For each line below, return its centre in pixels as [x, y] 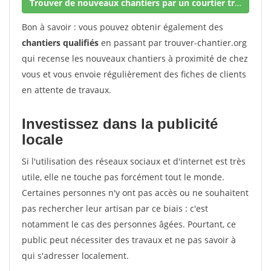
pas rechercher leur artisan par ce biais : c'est [115, 208]
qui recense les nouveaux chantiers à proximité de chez [135, 58]
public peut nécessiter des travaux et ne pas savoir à [129, 240]
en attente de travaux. [67, 90]
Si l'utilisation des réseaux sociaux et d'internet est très [134, 161]
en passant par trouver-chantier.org [174, 43]
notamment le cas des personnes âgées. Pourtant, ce [129, 224]
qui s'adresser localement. [75, 256]
